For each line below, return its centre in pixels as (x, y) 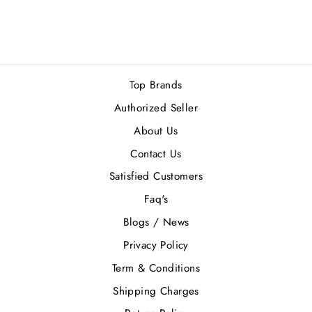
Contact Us (156, 154)
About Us (156, 131)
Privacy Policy (156, 245)
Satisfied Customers (156, 177)
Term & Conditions (156, 268)
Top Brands (156, 85)
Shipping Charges (156, 291)
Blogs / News (156, 223)
